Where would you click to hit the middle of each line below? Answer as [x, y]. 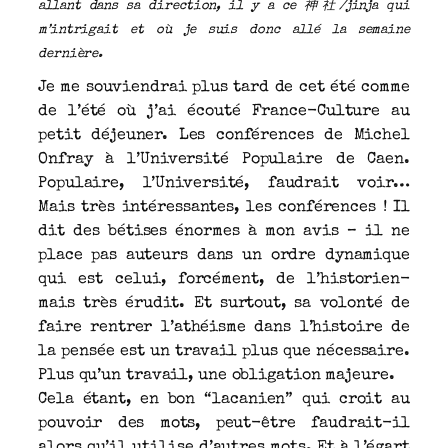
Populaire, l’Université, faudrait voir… [224, 183]
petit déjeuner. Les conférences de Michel [224, 135]
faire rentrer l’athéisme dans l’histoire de [224, 327]
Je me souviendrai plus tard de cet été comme [224, 87]
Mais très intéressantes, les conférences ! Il [224, 207]
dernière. [71, 54]
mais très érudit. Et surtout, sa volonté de [224, 303]
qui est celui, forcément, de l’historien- [224, 279]
